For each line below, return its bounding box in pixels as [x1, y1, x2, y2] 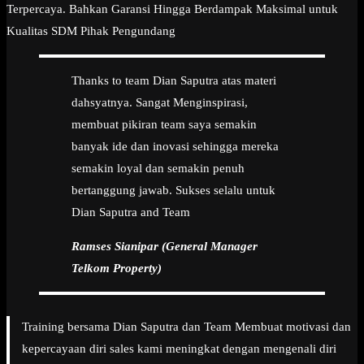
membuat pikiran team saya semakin [71, 117, 257, 131]
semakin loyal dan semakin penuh [71, 161, 245, 175]
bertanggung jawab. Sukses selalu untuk [71, 183, 275, 197]
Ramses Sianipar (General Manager [71, 239, 258, 253]
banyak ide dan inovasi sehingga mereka [71, 139, 279, 153]
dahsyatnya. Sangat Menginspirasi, [71, 95, 248, 109]
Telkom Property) [71, 261, 162, 275]
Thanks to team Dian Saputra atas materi [71, 73, 276, 87]
